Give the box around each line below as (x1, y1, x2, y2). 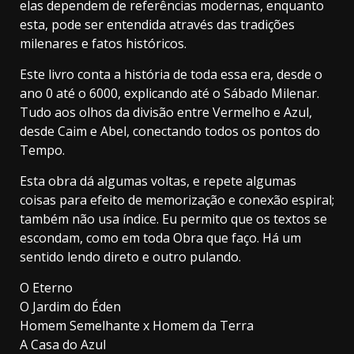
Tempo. (20, 141, 65, 159)
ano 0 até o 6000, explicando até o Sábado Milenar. (20, 84, 319, 102)
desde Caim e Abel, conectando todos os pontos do (20, 122, 320, 140)
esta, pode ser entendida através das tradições (20, 15, 295, 33)
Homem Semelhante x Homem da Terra (20, 316, 254, 334)
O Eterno (20, 278, 73, 296)
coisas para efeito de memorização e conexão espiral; (20, 190, 334, 209)
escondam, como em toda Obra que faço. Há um (20, 228, 301, 247)
